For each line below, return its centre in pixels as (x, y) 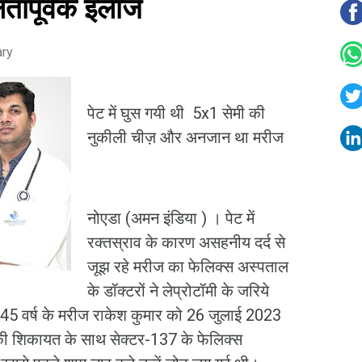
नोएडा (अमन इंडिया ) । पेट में (171, 218)
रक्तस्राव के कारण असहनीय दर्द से (186, 242)
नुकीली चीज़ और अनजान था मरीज (185, 137)
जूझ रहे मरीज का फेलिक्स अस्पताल (188, 267)
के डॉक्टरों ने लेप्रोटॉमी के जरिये (178, 291)
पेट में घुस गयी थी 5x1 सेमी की (176, 113)
